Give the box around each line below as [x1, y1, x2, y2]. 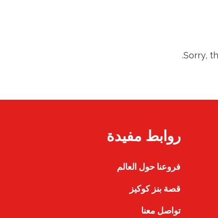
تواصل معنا [141, 205, 181, 216]
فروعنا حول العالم [116, 162, 181, 172]
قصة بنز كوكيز [129, 183, 181, 194]
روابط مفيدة [106, 128, 181, 144]
